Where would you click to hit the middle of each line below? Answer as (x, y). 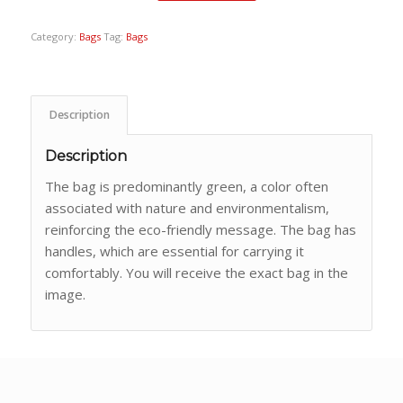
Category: (54, 37)
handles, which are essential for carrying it (174, 251)
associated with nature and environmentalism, (187, 207)
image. (65, 294)
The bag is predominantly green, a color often (186, 186)
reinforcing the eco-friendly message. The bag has (200, 229)
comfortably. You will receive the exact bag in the (196, 272)
